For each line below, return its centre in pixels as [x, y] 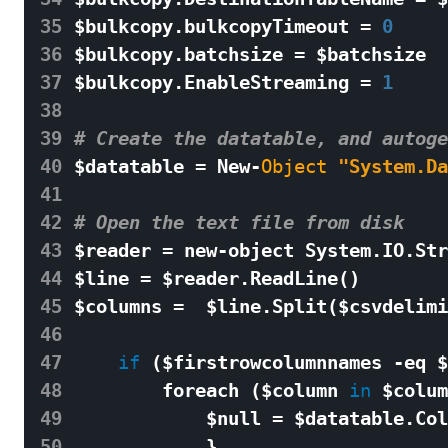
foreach [200, 390]
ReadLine [294, 278]
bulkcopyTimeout [266, 26]
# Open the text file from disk [244, 222]
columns [123, 306]
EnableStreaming [266, 82]
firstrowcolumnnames [277, 362]
